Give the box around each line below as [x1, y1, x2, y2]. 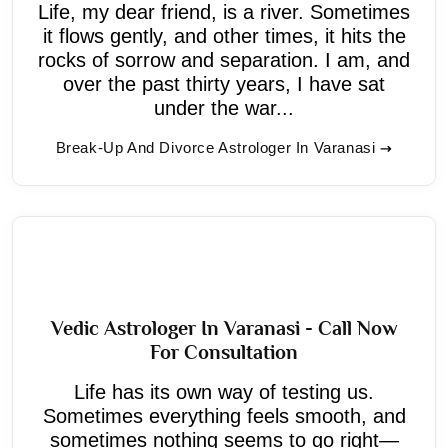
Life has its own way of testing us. [74, 380, 374, 403]
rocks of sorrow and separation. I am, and [38, 48, 410, 71]
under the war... [154, 96, 294, 119]
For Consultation [150, 340, 298, 363]
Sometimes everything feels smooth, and [42, 404, 406, 427]
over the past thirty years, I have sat [63, 72, 385, 95]
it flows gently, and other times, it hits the [42, 24, 406, 47]
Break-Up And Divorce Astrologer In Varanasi [55, 138, 376, 156]
